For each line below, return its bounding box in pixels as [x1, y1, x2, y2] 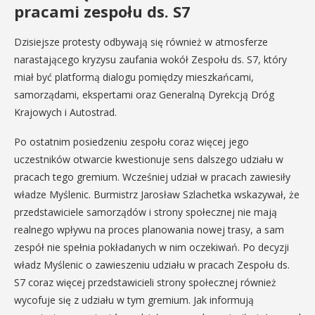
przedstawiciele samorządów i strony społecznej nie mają [14, 205, 277, 219]
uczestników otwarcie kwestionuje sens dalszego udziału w [14, 153, 283, 166]
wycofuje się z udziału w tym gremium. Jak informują [14, 293, 254, 307]
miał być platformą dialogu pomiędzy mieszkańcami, [14, 70, 254, 84]
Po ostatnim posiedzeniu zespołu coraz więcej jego [14, 135, 249, 148]
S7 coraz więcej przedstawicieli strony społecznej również [14, 276, 276, 289]
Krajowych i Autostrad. [14, 105, 117, 119]
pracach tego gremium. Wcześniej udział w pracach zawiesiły [14, 170, 290, 184]
